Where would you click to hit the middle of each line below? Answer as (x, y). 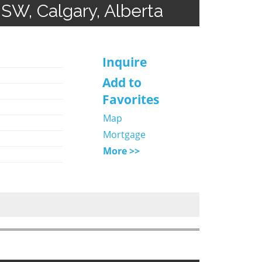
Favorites (130, 99)
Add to (122, 82)
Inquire (124, 62)
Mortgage (124, 134)
